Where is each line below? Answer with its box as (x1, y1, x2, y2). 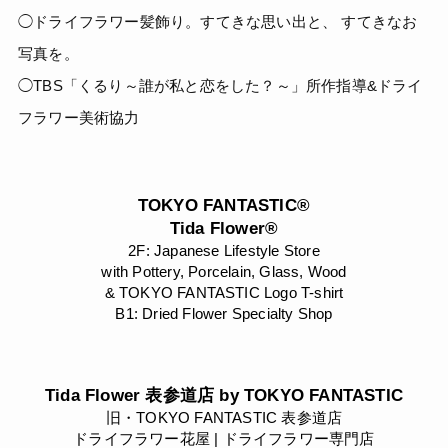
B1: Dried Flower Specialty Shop (115, 304, 333, 322)
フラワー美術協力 (18, 108, 140, 126)
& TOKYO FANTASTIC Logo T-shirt (104, 283, 344, 301)
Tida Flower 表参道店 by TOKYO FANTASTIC (45, 385, 403, 405)
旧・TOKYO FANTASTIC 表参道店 (105, 408, 343, 426)
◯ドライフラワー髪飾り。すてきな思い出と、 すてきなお (18, 12, 418, 30)
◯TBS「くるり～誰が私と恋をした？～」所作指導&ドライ (18, 76, 423, 94)
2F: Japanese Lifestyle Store (128, 241, 320, 259)
